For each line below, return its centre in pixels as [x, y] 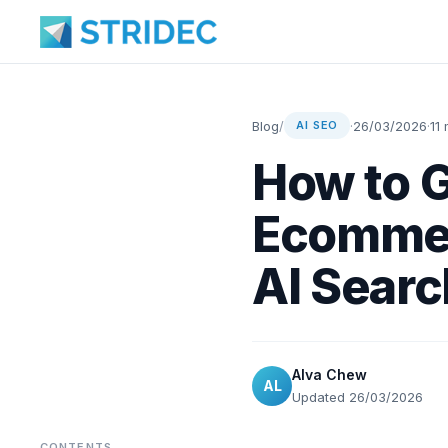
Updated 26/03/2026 [357, 397]
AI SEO [317, 125]
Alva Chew [329, 374]
